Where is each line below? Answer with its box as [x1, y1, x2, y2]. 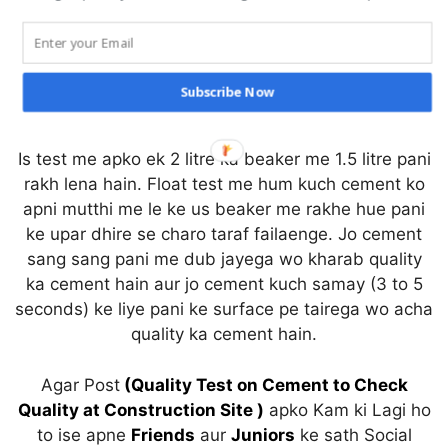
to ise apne [36, 424, 131, 445]
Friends [130, 424, 195, 445]
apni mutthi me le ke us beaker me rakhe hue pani [23, 199, 425, 220]
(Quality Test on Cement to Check [119, 374, 408, 395]
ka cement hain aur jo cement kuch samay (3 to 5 [25, 274, 423, 295]
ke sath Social [294, 424, 412, 445]
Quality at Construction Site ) [17, 399, 264, 420]
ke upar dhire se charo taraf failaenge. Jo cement [26, 224, 422, 245]
